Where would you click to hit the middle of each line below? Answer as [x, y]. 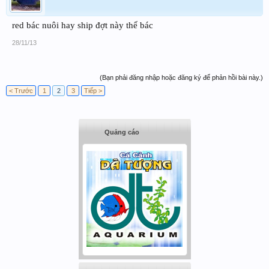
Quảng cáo [122, 132]
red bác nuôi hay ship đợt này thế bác [83, 25]
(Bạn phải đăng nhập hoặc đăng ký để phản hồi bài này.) [181, 77]
